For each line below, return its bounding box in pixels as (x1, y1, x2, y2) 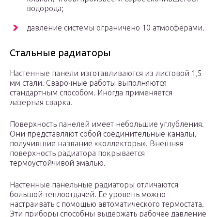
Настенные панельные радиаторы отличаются (10, 180, 178, 189)
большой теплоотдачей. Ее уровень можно (10, 190, 166, 199)
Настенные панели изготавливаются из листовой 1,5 (10, 69, 202, 78)
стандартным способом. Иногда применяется (10, 88, 172, 97)
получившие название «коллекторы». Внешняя (10, 139, 184, 148)
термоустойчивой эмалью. (10, 158, 106, 168)
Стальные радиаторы (10, 47, 111, 59)
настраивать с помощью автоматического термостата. (10, 200, 204, 209)
